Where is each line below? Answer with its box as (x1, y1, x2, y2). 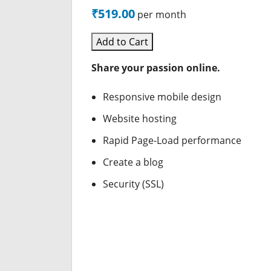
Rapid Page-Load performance (103, 134, 242, 147)
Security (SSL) (103, 177, 165, 191)
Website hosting (103, 112, 177, 125)
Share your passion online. (91, 61, 220, 74)
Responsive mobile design (103, 90, 222, 103)
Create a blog (103, 155, 164, 169)
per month (137, 8, 186, 21)
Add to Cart (96, 35, 148, 48)
